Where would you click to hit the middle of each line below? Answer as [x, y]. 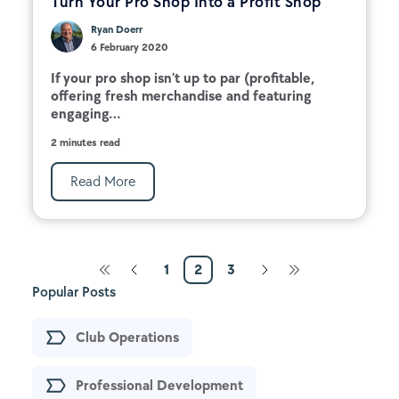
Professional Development [159, 385]
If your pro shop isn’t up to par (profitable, [183, 77]
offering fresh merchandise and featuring [181, 95]
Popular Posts [74, 291]
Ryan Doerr [117, 29]
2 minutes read [85, 142]
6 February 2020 [130, 47]
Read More [103, 181]
